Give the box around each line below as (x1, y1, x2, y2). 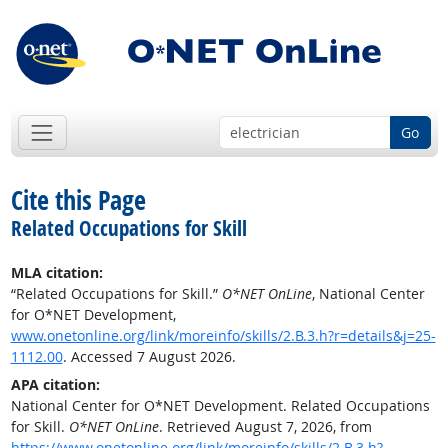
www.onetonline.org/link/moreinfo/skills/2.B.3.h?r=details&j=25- (10, 326, 436, 346)
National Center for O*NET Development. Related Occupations (10, 396, 430, 416)
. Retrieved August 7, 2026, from (158, 417, 372, 437)
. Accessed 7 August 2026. (62, 347, 236, 367)
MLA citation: (10, 263, 103, 283)
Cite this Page (10, 182, 146, 219)
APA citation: (10, 375, 100, 395)
